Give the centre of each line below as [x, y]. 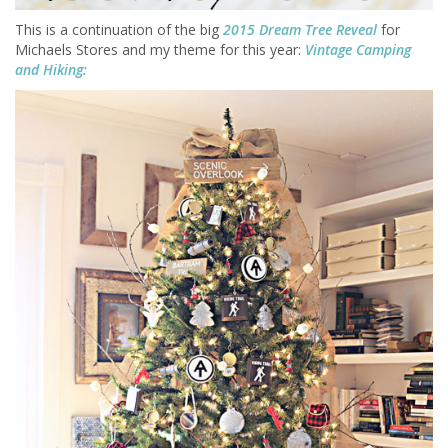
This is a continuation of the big [119, 29]
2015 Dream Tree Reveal [300, 29]
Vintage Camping [358, 49]
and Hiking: [51, 69]
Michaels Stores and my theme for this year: [160, 49]
